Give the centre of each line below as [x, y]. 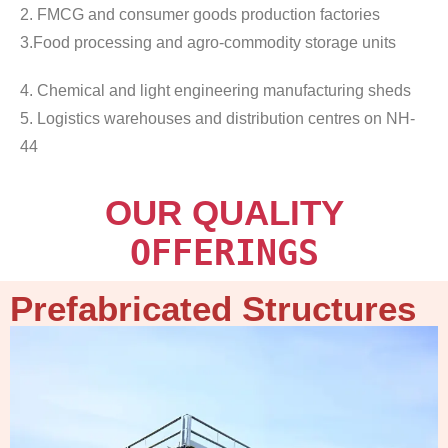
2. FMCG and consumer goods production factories [200, 15]
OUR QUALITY [224, 213]
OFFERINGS [224, 253]
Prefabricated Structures [213, 309]
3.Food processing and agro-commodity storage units [208, 43]
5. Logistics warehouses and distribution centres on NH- [217, 119]
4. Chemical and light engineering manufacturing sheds [215, 91]
